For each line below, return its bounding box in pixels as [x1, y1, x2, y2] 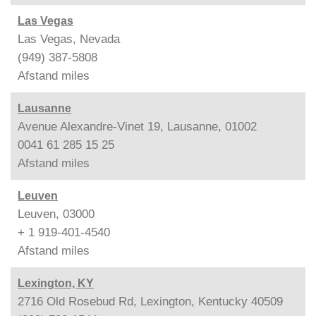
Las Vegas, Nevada [18, 32, 120, 46]
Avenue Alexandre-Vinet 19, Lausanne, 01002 [18, 119, 257, 133]
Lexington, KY [18, 276, 94, 289]
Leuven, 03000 [18, 207, 95, 221]
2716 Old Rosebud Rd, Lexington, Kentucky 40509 [18, 294, 283, 308]
